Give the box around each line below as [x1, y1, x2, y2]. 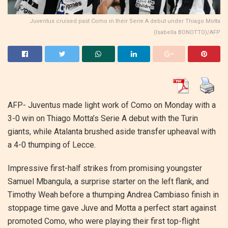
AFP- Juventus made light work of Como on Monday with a [8, 100, 216, 110]
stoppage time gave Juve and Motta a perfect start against [8, 203, 216, 213]
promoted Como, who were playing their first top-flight [8, 216, 199, 226]
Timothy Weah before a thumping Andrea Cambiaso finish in [8, 189, 219, 199]
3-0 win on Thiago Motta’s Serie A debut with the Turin [8, 113, 198, 123]
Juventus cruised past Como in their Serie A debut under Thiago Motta [30, 17, 220, 24]
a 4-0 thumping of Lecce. [8, 139, 96, 150]
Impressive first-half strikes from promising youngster [8, 163, 202, 173]
